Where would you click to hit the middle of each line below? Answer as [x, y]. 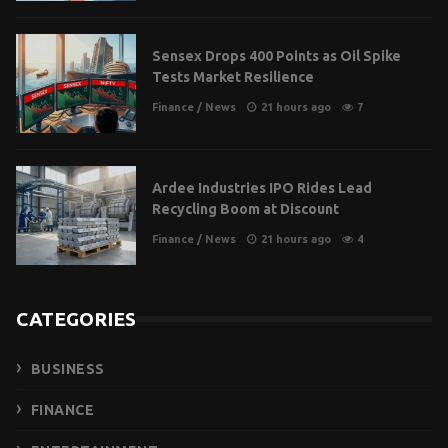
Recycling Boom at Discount [245, 209]
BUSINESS [67, 368]
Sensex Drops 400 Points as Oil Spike [276, 56]
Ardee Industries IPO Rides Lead [262, 188]
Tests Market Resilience [233, 77]
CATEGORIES [76, 318]
